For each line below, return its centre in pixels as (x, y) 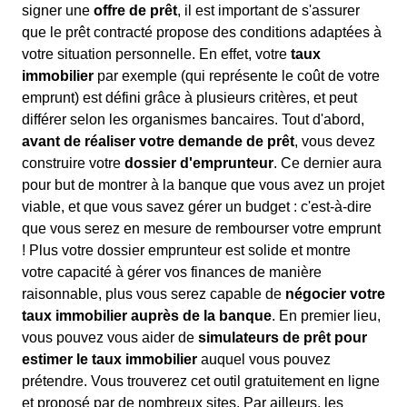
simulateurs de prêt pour (283, 338)
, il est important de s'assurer (268, 10)
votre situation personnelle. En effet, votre (156, 54)
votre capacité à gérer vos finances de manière (172, 272)
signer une (58, 10)
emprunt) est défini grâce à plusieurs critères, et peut (189, 98)
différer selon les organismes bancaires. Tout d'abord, (193, 119)
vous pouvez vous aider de (110, 338)
